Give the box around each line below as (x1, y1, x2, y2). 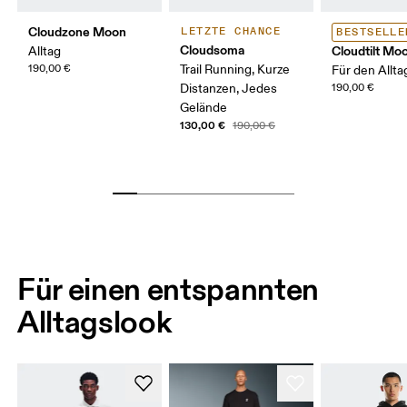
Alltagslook (17, 303, 172, 342)
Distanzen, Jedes (180, 81, 278, 97)
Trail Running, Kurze (180, 62, 291, 78)
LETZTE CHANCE (181, 25, 281, 39)
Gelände (180, 100, 228, 116)
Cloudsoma (180, 42, 245, 59)
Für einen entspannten (17, 270, 320, 309)
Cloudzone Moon (28, 24, 127, 41)
